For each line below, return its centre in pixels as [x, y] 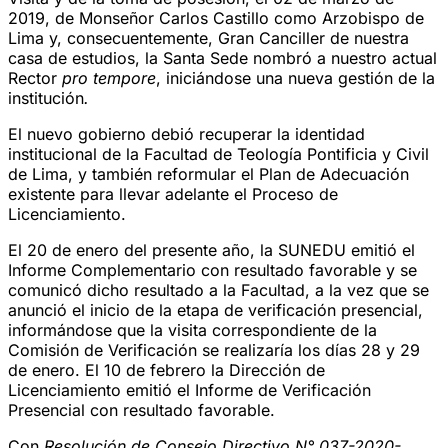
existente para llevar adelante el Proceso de [173, 193]
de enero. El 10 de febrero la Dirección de [166, 369]
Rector [35, 77]
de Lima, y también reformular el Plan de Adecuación [208, 173]
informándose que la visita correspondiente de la [192, 329]
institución [46, 97]
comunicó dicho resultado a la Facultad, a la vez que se [218, 289]
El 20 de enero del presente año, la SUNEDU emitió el [211, 249]
